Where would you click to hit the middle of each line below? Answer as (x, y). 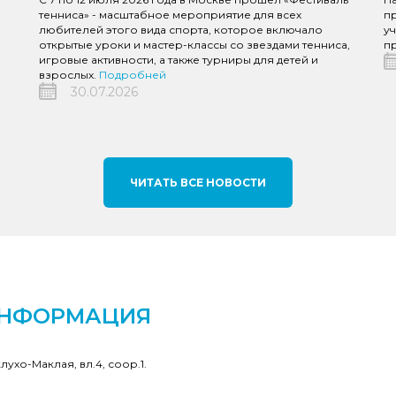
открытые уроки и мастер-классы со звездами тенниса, (194, 45)
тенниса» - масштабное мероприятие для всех (170, 15)
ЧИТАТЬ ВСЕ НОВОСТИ (198, 183)
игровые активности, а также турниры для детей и (179, 60)
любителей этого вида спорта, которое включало (181, 30)
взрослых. (69, 75)
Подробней (133, 75)
